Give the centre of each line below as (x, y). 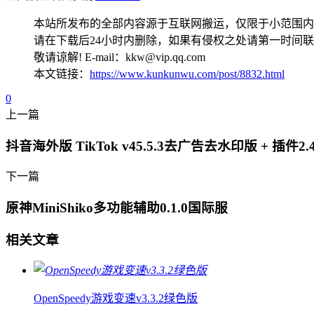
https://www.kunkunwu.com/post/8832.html (187, 74)
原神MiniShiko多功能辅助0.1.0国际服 (117, 208)
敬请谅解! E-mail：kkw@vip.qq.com (120, 57)
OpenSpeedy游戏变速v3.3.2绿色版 (116, 299)
